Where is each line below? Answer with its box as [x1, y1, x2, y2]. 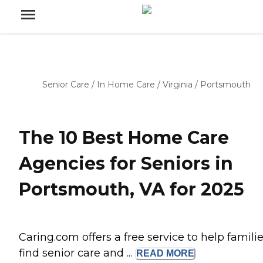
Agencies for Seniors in [19, 153, 233, 175]
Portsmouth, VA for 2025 [19, 178, 244, 201]
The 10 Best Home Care [19, 127, 229, 149]
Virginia [163, 79, 193, 90]
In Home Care [97, 79, 155, 90]
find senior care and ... [19, 247, 135, 260]
